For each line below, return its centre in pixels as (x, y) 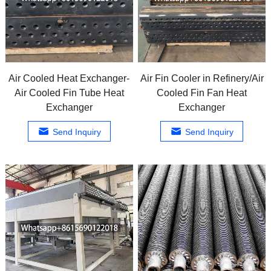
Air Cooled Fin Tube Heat (69, 93)
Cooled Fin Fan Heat (202, 93)
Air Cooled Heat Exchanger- (69, 78)
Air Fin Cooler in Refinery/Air (202, 78)
